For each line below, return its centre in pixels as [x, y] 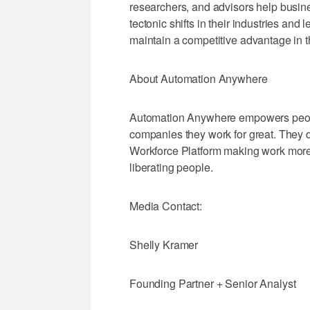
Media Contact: [166, 206]
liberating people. [171, 167]
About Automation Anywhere [199, 79]
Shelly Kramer [164, 245]
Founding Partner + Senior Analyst [213, 284]
